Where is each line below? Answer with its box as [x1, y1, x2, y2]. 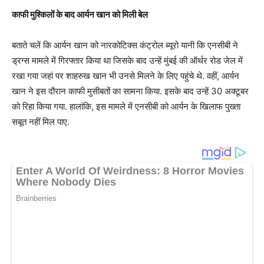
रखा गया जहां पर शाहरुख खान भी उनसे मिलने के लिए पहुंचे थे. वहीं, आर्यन [12, 70, 239, 81]
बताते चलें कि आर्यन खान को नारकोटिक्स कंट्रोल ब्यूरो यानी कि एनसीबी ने [12, 39, 238, 51]
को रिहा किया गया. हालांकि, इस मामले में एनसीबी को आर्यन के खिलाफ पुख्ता [12, 100, 240, 112]
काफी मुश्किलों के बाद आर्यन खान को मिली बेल [12, 8, 148, 20]
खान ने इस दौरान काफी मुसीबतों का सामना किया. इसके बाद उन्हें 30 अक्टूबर [12, 85, 249, 97]
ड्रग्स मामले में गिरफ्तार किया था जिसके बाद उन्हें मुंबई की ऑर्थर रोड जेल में [12, 54, 243, 66]
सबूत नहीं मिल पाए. [12, 115, 70, 127]
